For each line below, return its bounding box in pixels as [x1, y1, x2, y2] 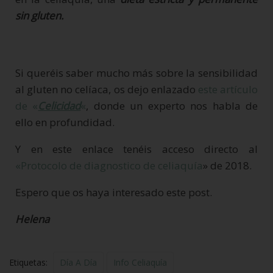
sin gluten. [15, 8, 63, 23]
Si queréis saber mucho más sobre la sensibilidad [15, 65, 258, 80]
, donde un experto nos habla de [86, 98, 258, 113]
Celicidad [38, 98, 81, 113]
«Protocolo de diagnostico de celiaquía [15, 158, 203, 172]
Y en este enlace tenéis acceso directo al [15, 141, 258, 156]
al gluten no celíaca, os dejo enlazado [15, 82, 198, 96]
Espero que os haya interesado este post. [15, 185, 212, 199]
